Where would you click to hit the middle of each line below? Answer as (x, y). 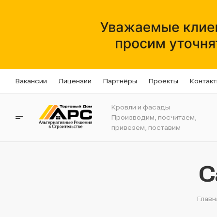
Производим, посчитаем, (154, 117)
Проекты (163, 81)
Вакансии (31, 81)
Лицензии (75, 81)
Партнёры (120, 81)
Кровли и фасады (141, 107)
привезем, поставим (146, 127)
